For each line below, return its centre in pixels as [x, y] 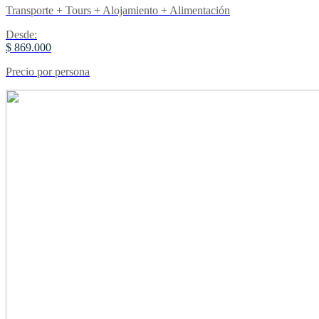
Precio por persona [48, 71]
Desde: [21, 34]
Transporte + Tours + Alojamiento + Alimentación [118, 10]
